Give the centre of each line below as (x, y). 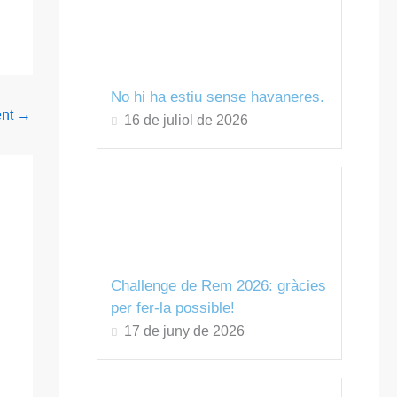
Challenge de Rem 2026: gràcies (218, 286)
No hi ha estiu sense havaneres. (217, 97)
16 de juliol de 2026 (186, 120)
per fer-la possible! (172, 308)
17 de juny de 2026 (184, 331)
